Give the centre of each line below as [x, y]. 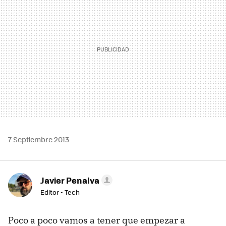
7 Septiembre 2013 [39, 139]
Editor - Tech [60, 192]
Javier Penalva [70, 180]
